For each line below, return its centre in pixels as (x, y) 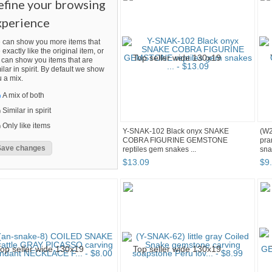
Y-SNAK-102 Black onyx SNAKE (176, 131)
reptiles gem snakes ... (159, 150)
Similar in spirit (27, 111)
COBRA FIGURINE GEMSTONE (175, 141)
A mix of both (23, 96)
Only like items (26, 126)
